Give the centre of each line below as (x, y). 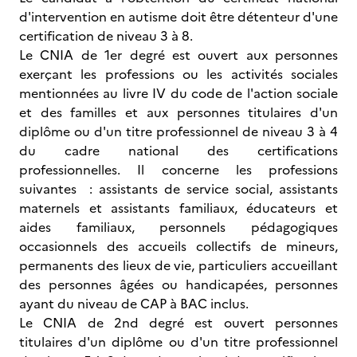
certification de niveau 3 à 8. (106, 36)
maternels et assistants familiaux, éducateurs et (178, 208)
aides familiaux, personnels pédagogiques (178, 227)
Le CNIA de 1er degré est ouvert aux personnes (178, 55)
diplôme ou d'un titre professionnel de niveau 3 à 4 (178, 131)
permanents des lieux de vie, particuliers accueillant (178, 265)
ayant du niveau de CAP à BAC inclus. (135, 304)
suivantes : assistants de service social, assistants (178, 189)
